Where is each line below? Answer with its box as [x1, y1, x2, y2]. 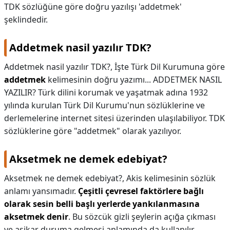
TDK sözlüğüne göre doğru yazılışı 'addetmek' [4, 1, 182, 12]
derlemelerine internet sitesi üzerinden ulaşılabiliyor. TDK [4, 112, 225, 124]
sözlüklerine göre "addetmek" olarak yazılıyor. [4, 125, 181, 137]
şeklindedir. [4, 14, 48, 25]
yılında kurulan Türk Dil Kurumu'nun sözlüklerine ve [4, 100, 205, 111]
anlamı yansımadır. [4, 185, 78, 197]
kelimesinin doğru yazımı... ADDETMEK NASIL [46, 74, 222, 85]
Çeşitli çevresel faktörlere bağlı [78, 185, 204, 197]
